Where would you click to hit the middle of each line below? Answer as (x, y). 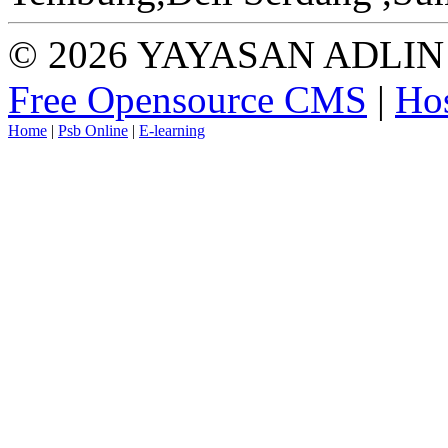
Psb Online (93, 130)
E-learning (172, 130)
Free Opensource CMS (187, 99)
